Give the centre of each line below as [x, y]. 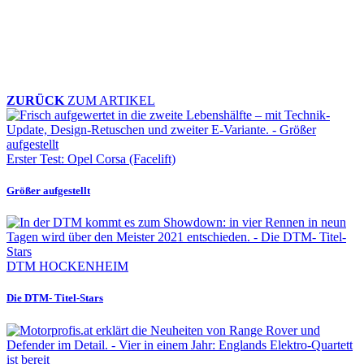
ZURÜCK [35, 100]
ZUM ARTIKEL [110, 100]
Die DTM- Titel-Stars [55, 298]
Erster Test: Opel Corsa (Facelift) [91, 158]
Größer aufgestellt [48, 191]
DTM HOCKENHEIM [67, 266]
